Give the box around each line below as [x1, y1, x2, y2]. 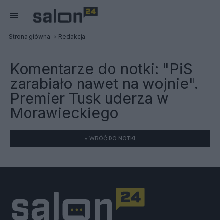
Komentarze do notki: [10, 60, 163, 78]
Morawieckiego [10, 104, 119, 122]
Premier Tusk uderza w [10, 89, 169, 107]
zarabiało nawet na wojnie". [10, 75, 198, 92]
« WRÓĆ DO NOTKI [85, 135, 135, 142]
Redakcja [58, 33, 85, 40]
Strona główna [9, 33, 50, 40]
